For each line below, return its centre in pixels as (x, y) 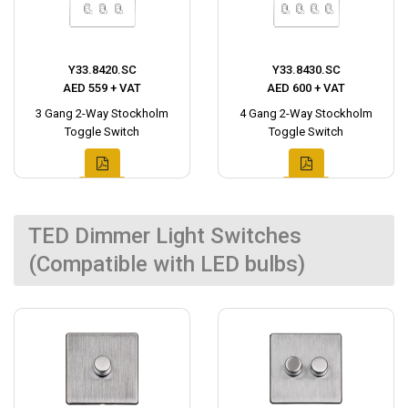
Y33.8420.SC (102, 70)
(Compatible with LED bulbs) (167, 264)
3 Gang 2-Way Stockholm (102, 113)
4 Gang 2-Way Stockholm (306, 113)
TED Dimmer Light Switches (165, 236)
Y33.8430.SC (306, 70)
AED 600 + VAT (306, 88)
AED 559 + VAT (102, 88)
